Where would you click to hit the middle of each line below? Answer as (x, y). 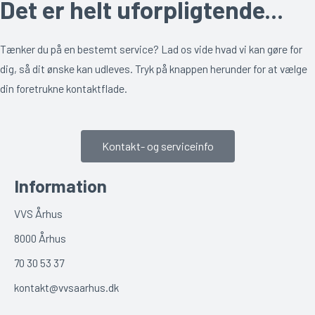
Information (60, 186)
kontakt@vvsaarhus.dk (66, 288)
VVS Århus (38, 214)
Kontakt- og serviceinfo (157, 146)
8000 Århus (40, 238)
